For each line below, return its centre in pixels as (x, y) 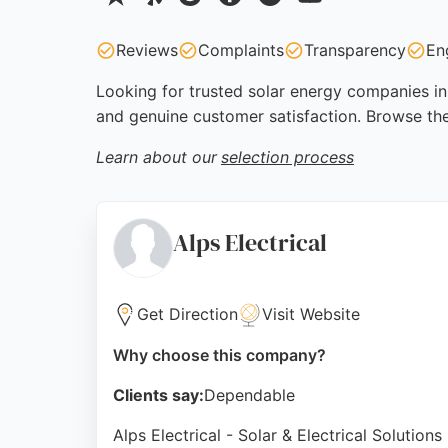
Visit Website (311, 314)
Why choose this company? (219, 355)
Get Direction (187, 314)
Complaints (241, 50)
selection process (287, 157)
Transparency (355, 50)
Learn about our (156, 157)
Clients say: (158, 395)
